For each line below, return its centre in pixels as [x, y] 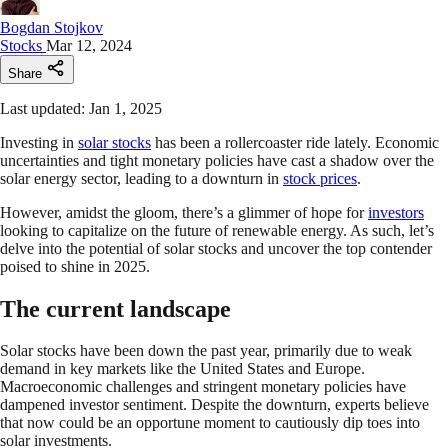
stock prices [320, 178]
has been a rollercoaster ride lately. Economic [295, 142]
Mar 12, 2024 [89, 45]
